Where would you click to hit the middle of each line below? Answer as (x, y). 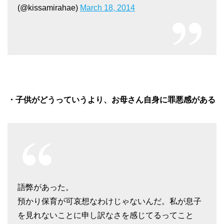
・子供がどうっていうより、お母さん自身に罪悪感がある (111, 99)
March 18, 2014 (107, 7)
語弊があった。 (45, 187)
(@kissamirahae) (49, 7)
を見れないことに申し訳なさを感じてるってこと (105, 215)
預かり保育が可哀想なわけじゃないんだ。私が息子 (109, 201)
